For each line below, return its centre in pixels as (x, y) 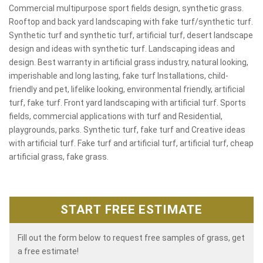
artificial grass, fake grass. (59, 156)
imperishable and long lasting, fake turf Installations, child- (119, 75)
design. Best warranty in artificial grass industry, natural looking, (129, 62)
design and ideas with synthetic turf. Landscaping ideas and (122, 48)
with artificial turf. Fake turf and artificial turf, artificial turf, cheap (131, 143)
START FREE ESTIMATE (131, 210)
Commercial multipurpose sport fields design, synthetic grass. (126, 8)
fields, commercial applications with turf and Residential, (116, 116)
